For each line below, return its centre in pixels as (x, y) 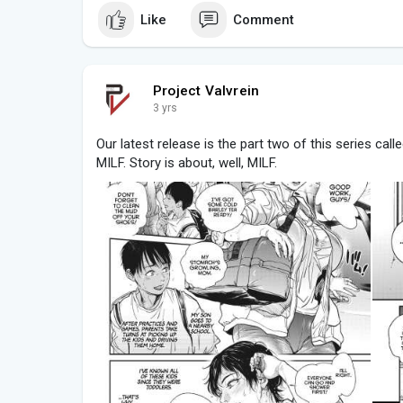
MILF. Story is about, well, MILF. (187, 163)
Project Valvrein (206, 91)
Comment (264, 19)
